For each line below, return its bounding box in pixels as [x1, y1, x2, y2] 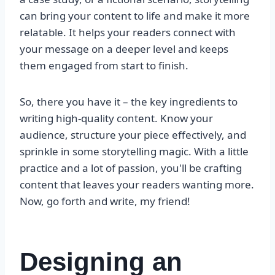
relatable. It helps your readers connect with [20, 25, 236, 40]
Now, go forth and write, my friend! [20, 194, 190, 209]
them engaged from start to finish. [20, 58, 188, 73]
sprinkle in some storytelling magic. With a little [20, 144, 249, 159]
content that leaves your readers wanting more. [20, 177, 254, 192]
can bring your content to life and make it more [20, 9, 250, 23]
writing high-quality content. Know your [20, 111, 213, 126]
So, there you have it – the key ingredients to [20, 95, 238, 109]
